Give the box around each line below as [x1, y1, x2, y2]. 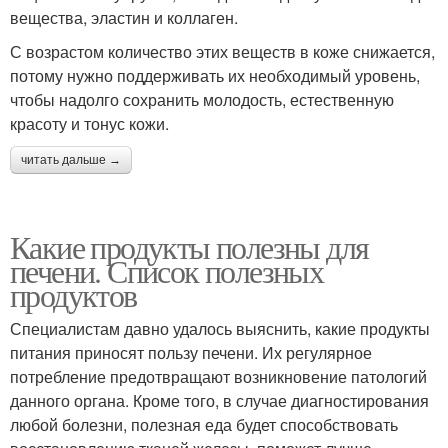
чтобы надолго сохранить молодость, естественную [10, 87, 394, 111]
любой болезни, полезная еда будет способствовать [10, 412, 398, 436]
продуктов [10, 272, 137, 316]
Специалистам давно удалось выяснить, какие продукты [10, 316, 430, 340]
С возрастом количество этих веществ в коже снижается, [10, 39, 435, 63]
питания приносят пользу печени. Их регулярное [10, 340, 372, 364]
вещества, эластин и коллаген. [10, 5, 238, 29]
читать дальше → [21, 152, 121, 167]
